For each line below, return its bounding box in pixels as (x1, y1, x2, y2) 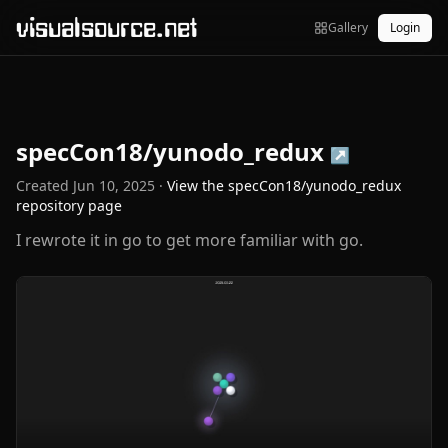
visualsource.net (16, 10, 198, 44)
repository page (16, 196, 122, 215)
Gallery (328, 18, 368, 36)
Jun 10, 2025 (73, 176, 155, 195)
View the (167, 176, 228, 195)
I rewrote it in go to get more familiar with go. (16, 229, 363, 251)
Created (16, 176, 69, 195)
